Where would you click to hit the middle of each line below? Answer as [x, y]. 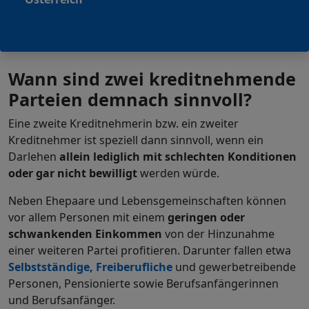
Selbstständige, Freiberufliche [90, 267]
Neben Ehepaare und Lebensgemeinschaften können [147, 200]
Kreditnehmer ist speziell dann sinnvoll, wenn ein [136, 140]
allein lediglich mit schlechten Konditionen [178, 156]
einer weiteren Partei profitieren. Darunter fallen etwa [150, 250]
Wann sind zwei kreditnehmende [152, 78]
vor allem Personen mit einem [88, 217]
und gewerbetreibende [234, 267]
